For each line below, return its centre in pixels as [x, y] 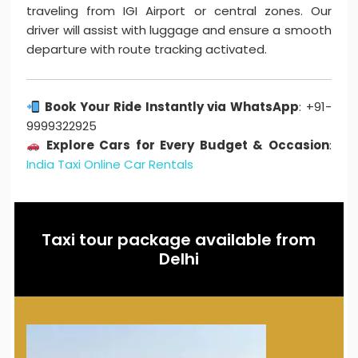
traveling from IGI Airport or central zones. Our [179, 11]
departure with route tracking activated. [147, 50]
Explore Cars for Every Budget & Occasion [187, 145]
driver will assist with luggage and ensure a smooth [179, 30]
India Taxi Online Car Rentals [110, 165]
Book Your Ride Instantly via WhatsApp [172, 107]
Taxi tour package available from [179, 240]
